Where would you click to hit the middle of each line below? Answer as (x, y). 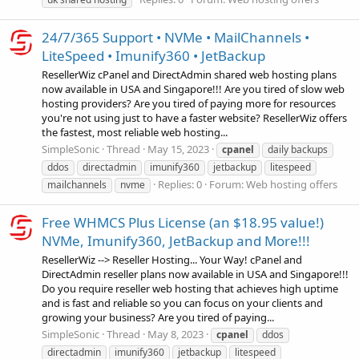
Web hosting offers (292, 185)
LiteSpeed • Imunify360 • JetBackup (153, 55)
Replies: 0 (180, 185)
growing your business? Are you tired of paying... (158, 317)
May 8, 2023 (175, 335)
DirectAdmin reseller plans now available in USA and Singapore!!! (195, 274)
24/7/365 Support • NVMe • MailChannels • (175, 37)
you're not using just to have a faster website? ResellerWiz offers (194, 118)
